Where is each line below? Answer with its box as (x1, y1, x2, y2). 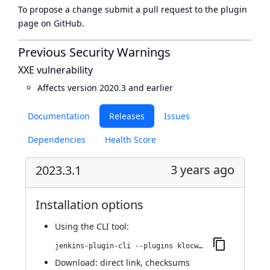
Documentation (28, 110, 90, 122)
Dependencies (28, 134, 86, 145)
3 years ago (171, 162, 234, 178)
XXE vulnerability (18, 63, 93, 77)
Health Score (105, 134, 156, 145)
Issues (164, 110, 190, 122)
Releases (109, 110, 145, 122)
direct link (100, 257, 140, 268)
